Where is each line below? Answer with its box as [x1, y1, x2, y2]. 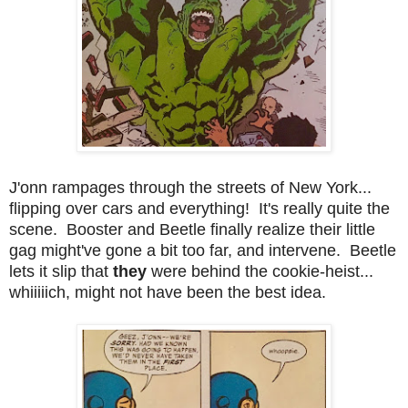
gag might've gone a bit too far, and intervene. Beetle [9, 240, 396, 260]
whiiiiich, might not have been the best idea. [9, 282, 326, 301]
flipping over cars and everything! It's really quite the [9, 199, 390, 218]
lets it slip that [9, 261, 113, 280]
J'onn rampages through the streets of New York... [9, 178, 372, 197]
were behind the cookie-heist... [151, 261, 373, 280]
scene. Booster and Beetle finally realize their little [9, 219, 375, 239]
